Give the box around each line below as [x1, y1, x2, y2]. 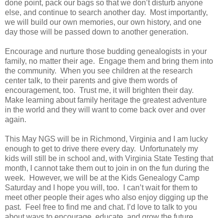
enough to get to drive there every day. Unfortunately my [5, 144, 198, 153]
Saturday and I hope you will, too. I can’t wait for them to [5, 183, 198, 192]
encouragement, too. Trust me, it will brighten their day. [5, 86, 196, 94]
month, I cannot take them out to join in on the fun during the [5, 163, 209, 172]
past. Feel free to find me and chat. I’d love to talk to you [5, 202, 197, 211]
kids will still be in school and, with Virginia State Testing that [5, 154, 213, 163]
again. [5, 115, 26, 124]
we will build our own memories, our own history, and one [5, 18, 201, 26]
